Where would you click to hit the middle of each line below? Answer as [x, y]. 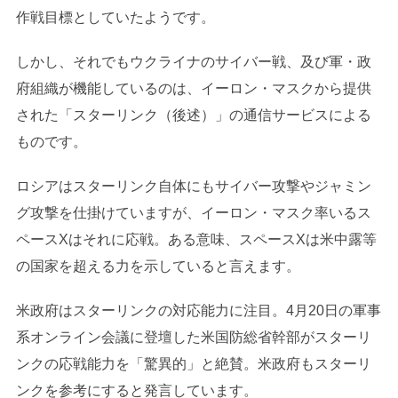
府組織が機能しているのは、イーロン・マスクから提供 [193, 88]
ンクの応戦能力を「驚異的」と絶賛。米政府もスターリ [193, 363]
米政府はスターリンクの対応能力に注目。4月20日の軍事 [198, 310]
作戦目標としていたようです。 [115, 17]
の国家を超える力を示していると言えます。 [158, 266]
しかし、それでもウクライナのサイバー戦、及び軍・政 [193, 61]
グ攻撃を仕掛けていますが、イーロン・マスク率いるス [193, 212]
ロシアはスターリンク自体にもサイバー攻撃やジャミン [193, 186]
